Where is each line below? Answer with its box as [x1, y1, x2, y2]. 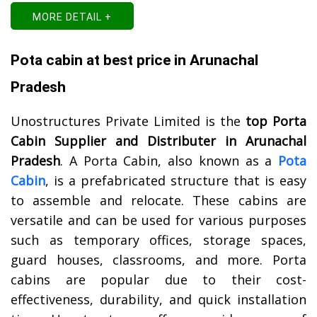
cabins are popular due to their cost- [11, 271, 306, 289]
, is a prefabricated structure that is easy [45, 172, 306, 190]
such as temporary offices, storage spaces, [11, 231, 306, 249]
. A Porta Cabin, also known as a [60, 152, 278, 170]
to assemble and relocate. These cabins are [11, 192, 306, 209]
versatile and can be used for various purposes [11, 212, 306, 229]
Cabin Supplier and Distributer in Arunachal [11, 132, 306, 150]
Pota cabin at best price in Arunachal [11, 52, 258, 69]
